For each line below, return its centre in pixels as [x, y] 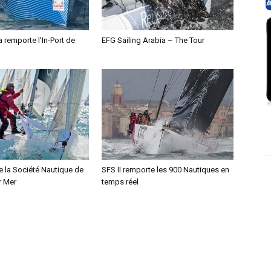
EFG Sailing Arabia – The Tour [153, 40]
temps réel [120, 181]
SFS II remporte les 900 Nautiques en [165, 169]
